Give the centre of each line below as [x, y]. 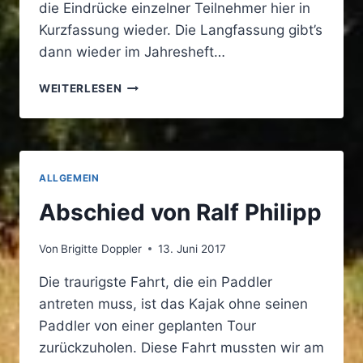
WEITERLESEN [81, 89]
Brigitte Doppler [102, 248]
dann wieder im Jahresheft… [132, 52]
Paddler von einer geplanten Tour [147, 325]
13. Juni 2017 [192, 248]
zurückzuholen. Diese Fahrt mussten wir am [181, 347]
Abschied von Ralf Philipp [180, 213]
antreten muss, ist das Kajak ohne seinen [173, 303]
